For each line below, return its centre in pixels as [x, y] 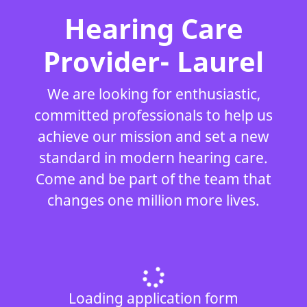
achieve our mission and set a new [153, 136]
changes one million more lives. [153, 200]
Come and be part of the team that [153, 179]
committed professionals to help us [153, 115]
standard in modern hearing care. [153, 158]
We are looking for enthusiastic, [153, 94]
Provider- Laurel [153, 61]
